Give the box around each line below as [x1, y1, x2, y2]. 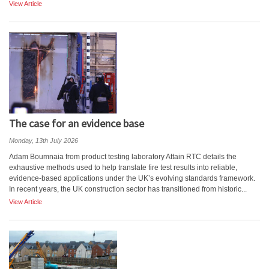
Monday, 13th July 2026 [9, 137, 78, 144]
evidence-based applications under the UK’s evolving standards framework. [9, 174, 255, 183]
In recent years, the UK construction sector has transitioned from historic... [9, 185, 247, 193]
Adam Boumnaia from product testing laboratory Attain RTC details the [9, 153, 237, 161]
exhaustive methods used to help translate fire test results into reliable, [9, 163, 237, 172]
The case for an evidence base [9, 116, 144, 130]
